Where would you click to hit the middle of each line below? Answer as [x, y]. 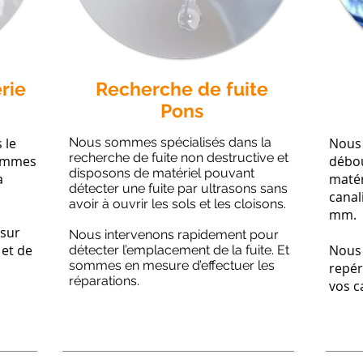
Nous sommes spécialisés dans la [170, 142]
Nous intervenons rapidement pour [174, 235]
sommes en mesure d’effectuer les [172, 265]
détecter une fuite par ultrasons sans [178, 188]
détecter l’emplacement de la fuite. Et [179, 250]
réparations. [104, 281]
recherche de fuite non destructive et [179, 158]
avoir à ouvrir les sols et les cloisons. [177, 204]
